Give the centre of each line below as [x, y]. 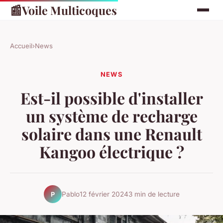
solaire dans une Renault [111, 134]
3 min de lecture [154, 194]
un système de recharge [111, 116]
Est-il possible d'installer [111, 98]
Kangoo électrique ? [111, 152]
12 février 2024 [104, 194]
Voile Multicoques [69, 10]
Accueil [21, 46]
